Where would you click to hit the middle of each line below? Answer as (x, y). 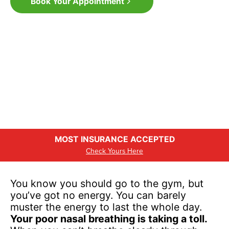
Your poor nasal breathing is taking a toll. (109, 219)
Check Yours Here (114, 151)
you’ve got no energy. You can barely (98, 195)
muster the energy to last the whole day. (106, 207)
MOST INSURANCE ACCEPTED (114, 139)
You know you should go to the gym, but (107, 183)
